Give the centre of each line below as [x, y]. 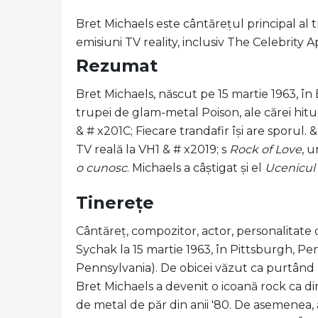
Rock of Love [265, 149]
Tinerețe [115, 203]
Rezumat [117, 66]
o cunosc [102, 168]
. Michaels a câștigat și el [196, 168]
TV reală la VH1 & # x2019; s [153, 149]
